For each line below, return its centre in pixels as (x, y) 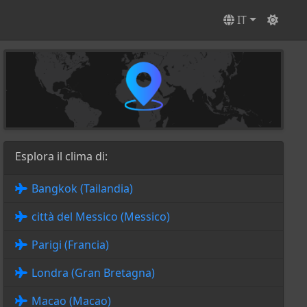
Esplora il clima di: (61, 157)
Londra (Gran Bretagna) (93, 273)
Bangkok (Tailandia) (82, 189)
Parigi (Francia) (70, 245)
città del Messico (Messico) (100, 217)
